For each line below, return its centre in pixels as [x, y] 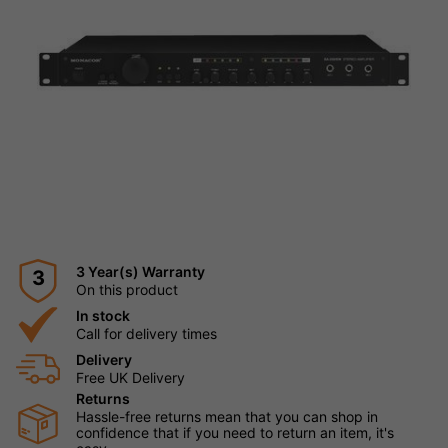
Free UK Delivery [130, 377]
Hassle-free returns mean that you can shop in [227, 416]
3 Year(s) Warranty [140, 271]
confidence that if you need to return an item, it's [235, 432]
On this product [127, 289]
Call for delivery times [146, 333]
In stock [103, 315]
